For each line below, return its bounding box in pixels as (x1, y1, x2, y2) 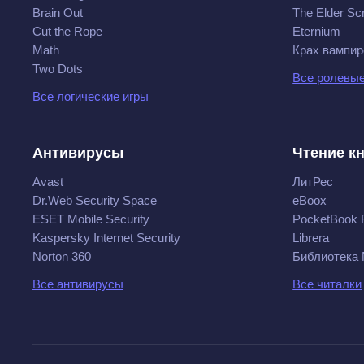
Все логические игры (32, 89, 149, 103)
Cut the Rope (32, 24, 102, 38)
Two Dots (32, 62, 83, 76)
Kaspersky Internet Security (32, 231, 180, 245)
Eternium (292, 24, 341, 38)
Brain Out (32, 6, 83, 19)
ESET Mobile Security (32, 212, 149, 226)
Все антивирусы (32, 277, 123, 291)
